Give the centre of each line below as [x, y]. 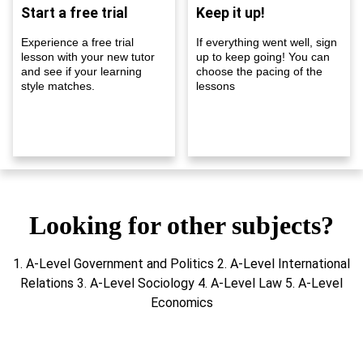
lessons [216, 85]
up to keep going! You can [263, 56]
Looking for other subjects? [181, 225]
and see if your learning [81, 71]
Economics [181, 302]
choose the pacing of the [259, 71]
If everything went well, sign [267, 42]
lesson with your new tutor [88, 56]
